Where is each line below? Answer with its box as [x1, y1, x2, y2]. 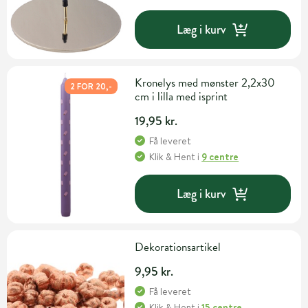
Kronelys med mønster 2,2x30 [135, 74, 276, 92]
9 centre [201, 150, 239, 164]
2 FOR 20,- [70, 80, 113, 93]
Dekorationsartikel [135, 239, 221, 256]
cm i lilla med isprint [135, 88, 228, 106]
